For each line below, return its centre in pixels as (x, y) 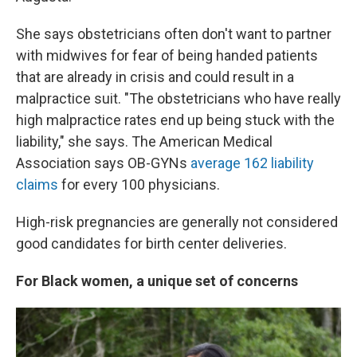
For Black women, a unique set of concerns (157, 281)
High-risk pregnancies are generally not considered (177, 222)
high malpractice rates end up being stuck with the (175, 120)
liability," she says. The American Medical (144, 141)
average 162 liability (252, 163)
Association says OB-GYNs (103, 163)
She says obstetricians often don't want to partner (174, 34)
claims (39, 184)
